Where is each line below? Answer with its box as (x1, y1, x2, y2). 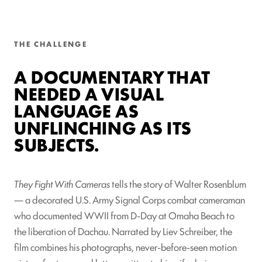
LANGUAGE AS (14, 97, 139, 123)
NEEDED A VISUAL (14, 80, 164, 106)
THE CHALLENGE (14, 37, 88, 49)
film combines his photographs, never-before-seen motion (14, 239, 237, 254)
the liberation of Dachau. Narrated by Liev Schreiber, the (14, 223, 232, 238)
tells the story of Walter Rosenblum (110, 176, 246, 191)
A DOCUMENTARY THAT (14, 63, 210, 89)
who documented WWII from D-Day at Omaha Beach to (14, 208, 235, 222)
